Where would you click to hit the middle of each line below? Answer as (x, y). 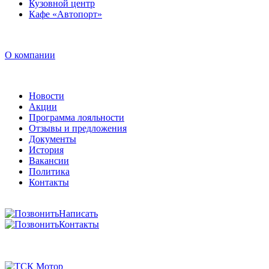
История (46, 150)
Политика (49, 172)
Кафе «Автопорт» (65, 14)
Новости (47, 96)
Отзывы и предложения (78, 128)
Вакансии (49, 161)
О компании (30, 55)
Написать (78, 214)
